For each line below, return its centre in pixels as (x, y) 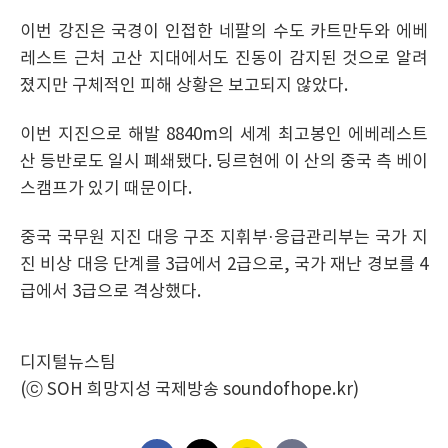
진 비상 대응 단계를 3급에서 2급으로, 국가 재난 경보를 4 (224, 265)
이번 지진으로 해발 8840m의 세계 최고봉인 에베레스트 (224, 135)
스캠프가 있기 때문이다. (106, 189)
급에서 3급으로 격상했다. (110, 292)
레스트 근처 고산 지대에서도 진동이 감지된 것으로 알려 (224, 59)
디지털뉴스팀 (68, 363)
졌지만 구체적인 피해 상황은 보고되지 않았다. (184, 86)
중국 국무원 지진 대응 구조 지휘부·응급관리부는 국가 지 (224, 238)
